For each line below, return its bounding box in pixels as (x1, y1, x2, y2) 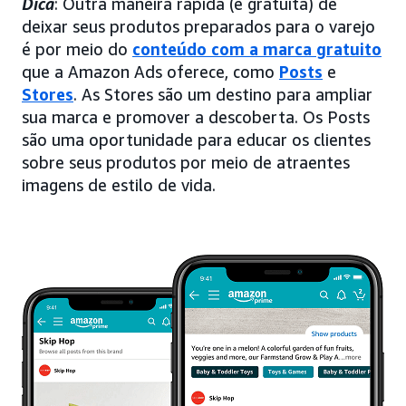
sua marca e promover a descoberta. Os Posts (22, 106, 370, 127)
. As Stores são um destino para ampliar (73, 83, 372, 104)
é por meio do (22, 38, 132, 59)
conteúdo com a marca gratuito (132, 38, 382, 59)
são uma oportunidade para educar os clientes (22, 129, 371, 150)
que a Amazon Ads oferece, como (22, 61, 279, 82)
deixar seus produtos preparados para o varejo (22, 15, 375, 36)
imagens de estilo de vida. (22, 174, 216, 195)
